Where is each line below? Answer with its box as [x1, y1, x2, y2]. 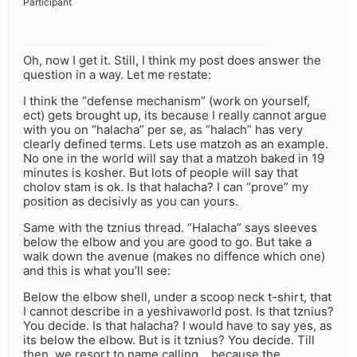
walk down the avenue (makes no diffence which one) [23, 249, 325, 265]
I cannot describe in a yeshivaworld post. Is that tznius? [23, 304, 334, 320]
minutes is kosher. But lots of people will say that [23, 165, 298, 181]
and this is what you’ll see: [23, 263, 171, 279]
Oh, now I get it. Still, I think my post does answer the [23, 53, 321, 69]
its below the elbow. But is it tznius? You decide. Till [23, 332, 315, 348]
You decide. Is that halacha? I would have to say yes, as [23, 318, 332, 334]
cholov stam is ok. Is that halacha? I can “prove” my [23, 179, 308, 195]
